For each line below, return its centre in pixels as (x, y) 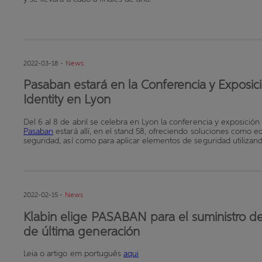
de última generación (82, 231)
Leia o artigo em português (73, 254)
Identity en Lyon (67, 99)
